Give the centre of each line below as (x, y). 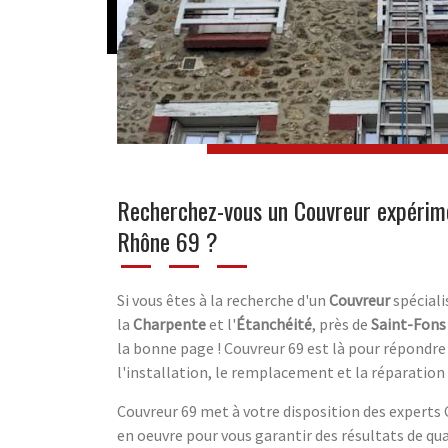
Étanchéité (274, 323)
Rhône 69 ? (167, 240)
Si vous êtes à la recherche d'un (223, 299)
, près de (341, 323)
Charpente (169, 323)
